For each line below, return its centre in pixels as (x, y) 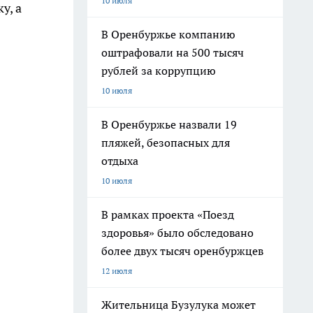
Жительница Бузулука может (179, 305)
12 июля (117, 271)
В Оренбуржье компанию (168, 34)
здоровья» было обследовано (177, 233)
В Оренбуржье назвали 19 (169, 124)
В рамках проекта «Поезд (168, 214)
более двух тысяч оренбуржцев (182, 251)
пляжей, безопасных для (166, 143)
